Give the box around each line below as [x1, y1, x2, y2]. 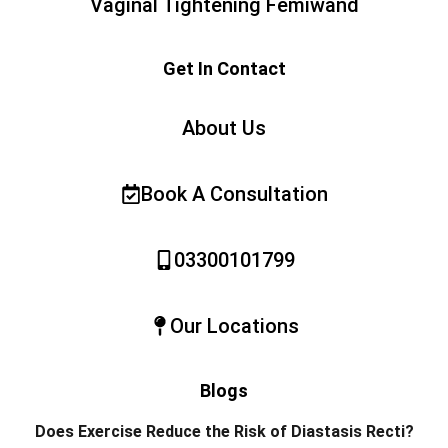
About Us [182, 115, 266, 140]
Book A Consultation [140, 181, 328, 206]
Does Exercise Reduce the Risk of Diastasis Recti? [34, 421, 414, 441]
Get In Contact [162, 57, 286, 79]
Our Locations [169, 313, 299, 338]
